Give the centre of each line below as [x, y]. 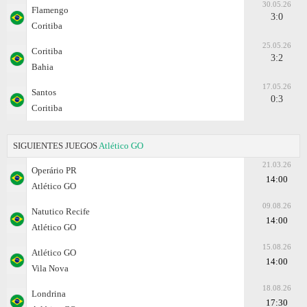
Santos [44, 92]
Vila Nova [50, 268]
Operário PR [54, 170]
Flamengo [50, 10]
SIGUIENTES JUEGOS [56, 145]
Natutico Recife [61, 211]
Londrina [49, 293]
